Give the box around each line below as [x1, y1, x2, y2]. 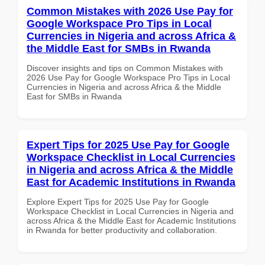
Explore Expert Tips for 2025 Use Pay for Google [27, 196, 209, 206]
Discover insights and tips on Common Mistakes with [27, 63, 223, 73]
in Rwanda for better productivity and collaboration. [27, 225, 217, 235]
